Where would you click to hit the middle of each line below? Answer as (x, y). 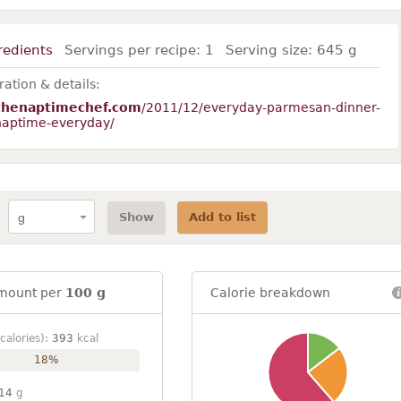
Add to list (222, 217)
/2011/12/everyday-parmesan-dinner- (260, 107)
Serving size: (271, 50)
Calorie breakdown (270, 292)
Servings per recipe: (134, 50)
